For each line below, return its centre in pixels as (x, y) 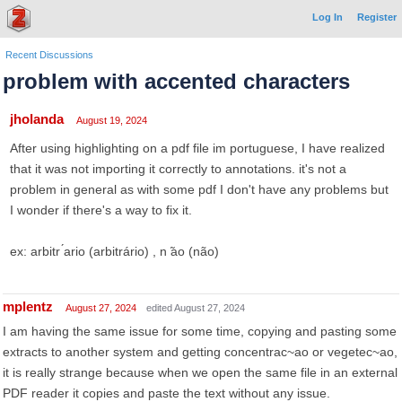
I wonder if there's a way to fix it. (101, 210)
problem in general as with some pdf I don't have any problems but (199, 189)
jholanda (37, 119)
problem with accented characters (176, 81)
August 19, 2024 (112, 120)
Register (377, 17)
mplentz (28, 306)
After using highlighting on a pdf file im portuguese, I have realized (197, 148)
